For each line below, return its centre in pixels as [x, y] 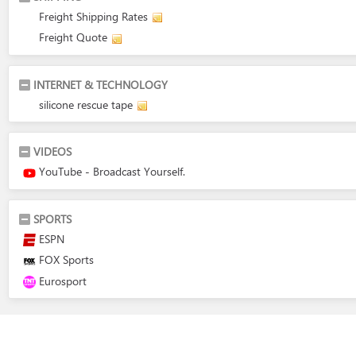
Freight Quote [73, 37]
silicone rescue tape [86, 104]
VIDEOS [52, 151]
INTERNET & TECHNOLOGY [101, 84]
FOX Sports [66, 259]
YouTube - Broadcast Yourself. [112, 171]
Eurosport [63, 281]
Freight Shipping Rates [93, 16]
